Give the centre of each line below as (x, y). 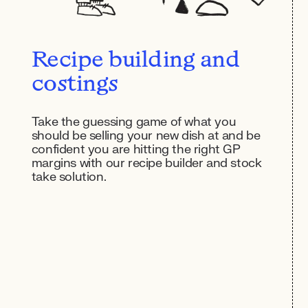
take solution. (69, 177)
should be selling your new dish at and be (146, 136)
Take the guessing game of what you (134, 122)
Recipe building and (135, 62)
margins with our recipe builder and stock (146, 164)
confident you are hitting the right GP (136, 150)
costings (75, 86)
